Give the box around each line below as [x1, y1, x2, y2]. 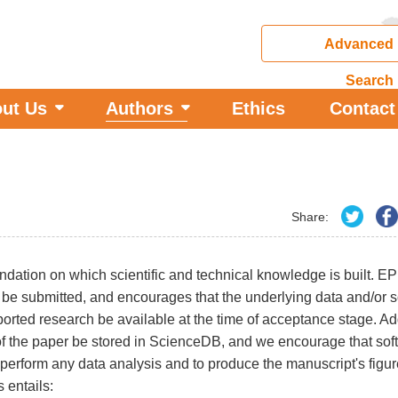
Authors [106, 99, 173, 118]
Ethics [232, 99, 285, 118]
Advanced [323, 36, 394, 52]
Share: [291, 209, 329, 224]
